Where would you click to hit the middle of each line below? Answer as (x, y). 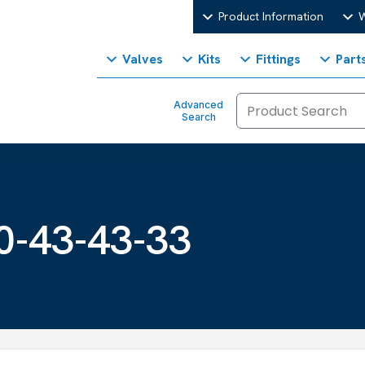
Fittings (278, 59)
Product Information (270, 16)
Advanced (199, 105)
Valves (142, 59)
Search (198, 117)
